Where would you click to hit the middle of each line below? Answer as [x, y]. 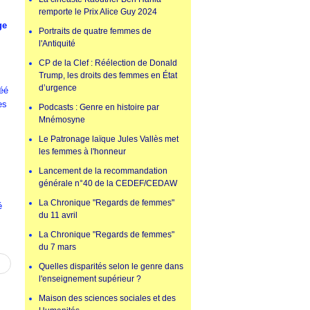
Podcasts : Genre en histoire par [99, 108]
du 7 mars [57, 247]
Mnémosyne [62, 120]
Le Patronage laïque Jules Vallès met [109, 139]
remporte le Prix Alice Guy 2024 [98, 12]
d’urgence [58, 88]
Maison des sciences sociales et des [107, 299]
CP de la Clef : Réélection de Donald [108, 63]
